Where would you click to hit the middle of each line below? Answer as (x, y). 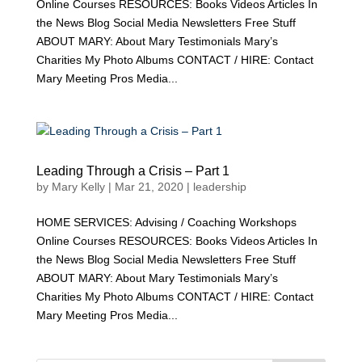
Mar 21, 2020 (149, 187)
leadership (219, 187)
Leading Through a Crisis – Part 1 (133, 171)
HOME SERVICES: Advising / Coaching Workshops (166, 222)
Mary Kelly (78, 187)
